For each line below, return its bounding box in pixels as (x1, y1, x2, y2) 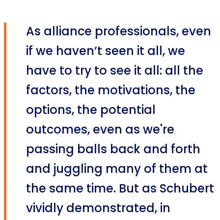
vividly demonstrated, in (26, 203, 170, 215)
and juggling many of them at (26, 164, 208, 176)
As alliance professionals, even (26, 27, 211, 38)
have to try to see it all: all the (26, 66, 203, 78)
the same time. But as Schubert (26, 184, 214, 195)
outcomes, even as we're (26, 125, 174, 137)
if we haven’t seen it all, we (26, 46, 185, 58)
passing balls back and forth (26, 144, 200, 156)
